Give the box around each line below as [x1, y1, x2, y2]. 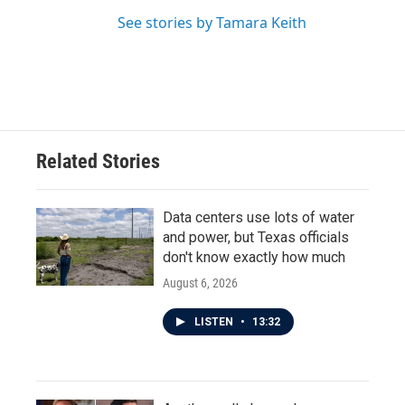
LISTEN [194, 316, 236, 328]
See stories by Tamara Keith [118, 13, 306, 33]
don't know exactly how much [163, 249, 345, 266]
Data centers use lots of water [163, 209, 354, 226]
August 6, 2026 [163, 276, 238, 290]
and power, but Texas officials [163, 229, 349, 246]
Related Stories [36, 150, 160, 173]
